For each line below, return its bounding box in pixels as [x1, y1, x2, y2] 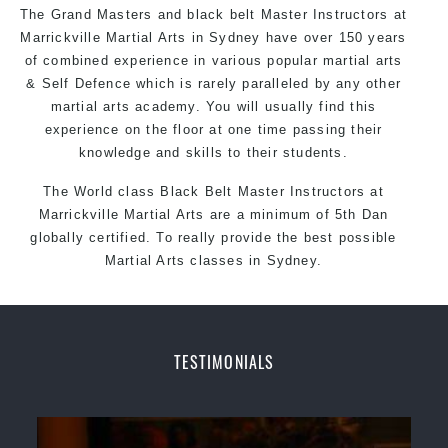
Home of [28, 314, 92, 330]
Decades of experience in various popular [20, 400, 354, 417]
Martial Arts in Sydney [106, 29, 261, 45]
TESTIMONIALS [174, 349, 274, 374]
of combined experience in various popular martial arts [24, 52, 403, 68]
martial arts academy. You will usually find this [50, 98, 377, 114]
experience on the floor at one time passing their [44, 121, 383, 137]
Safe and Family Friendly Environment [80, 360, 347, 376]
